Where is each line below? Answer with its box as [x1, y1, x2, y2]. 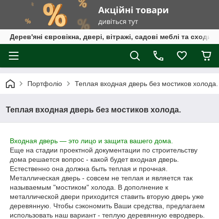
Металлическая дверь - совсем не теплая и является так [10, 174, 193, 182]
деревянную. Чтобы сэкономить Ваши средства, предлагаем [10, 202, 205, 210]
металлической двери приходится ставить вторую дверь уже [10, 193, 204, 200]
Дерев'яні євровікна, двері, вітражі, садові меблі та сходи [10, 33, 212, 41]
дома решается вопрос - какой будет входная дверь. [10, 155, 179, 163]
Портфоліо [27, 80, 62, 88]
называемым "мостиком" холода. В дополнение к [10, 183, 168, 191]
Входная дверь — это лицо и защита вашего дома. [10, 137, 173, 145]
